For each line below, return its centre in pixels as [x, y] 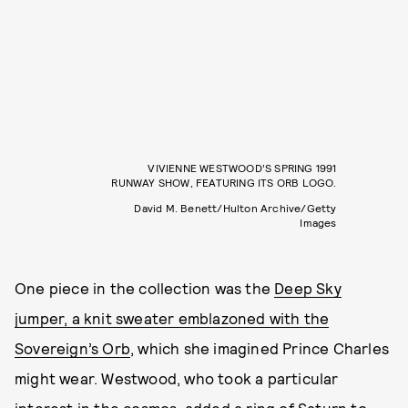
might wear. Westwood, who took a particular [177, 377]
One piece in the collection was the [145, 287]
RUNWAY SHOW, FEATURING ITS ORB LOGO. [224, 182]
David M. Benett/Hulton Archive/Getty [235, 207]
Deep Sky [308, 287]
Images [318, 222]
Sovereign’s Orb [72, 347]
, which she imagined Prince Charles [260, 347]
